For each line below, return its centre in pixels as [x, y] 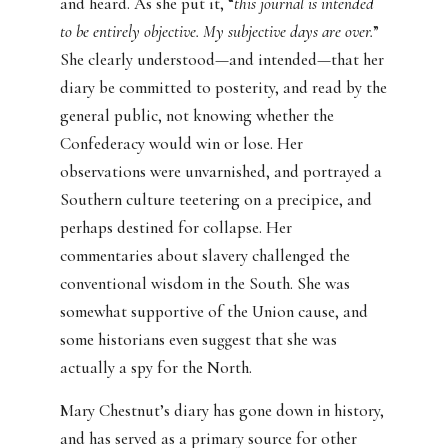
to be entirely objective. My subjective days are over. [216, 32]
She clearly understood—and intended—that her [222, 60]
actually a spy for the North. [156, 368]
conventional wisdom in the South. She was [205, 284]
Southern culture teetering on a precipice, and [216, 200]
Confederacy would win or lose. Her [181, 144]
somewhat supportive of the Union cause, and [214, 312]
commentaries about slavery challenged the [205, 256]
